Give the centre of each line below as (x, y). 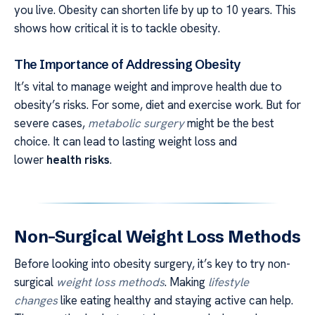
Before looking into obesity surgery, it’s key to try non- (152, 263)
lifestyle (229, 282)
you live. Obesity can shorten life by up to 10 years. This (155, 10)
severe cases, (51, 123)
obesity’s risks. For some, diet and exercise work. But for (157, 104)
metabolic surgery (136, 123)
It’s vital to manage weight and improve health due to (148, 86)
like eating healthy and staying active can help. (175, 300)
